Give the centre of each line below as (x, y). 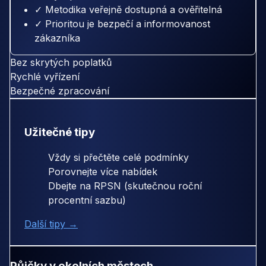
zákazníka (57, 38)
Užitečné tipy (60, 132)
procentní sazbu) (87, 200)
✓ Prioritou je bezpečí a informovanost (122, 23)
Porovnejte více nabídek (103, 172)
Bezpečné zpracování (60, 91)
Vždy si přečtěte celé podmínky (118, 158)
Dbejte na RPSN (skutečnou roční (125, 186)
